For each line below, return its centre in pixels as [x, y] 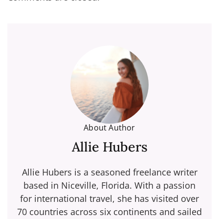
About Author [109, 128]
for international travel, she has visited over [109, 199]
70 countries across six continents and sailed [109, 212]
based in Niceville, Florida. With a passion [109, 186]
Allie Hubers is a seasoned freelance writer [109, 172]
